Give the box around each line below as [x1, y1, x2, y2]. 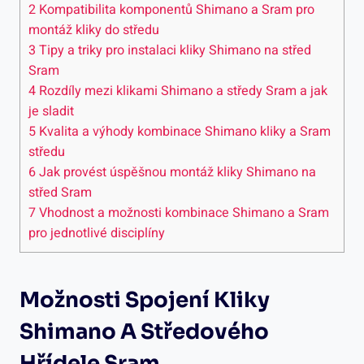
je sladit [28, 101, 74, 121]
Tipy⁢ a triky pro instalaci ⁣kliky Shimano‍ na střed [36, 40, 311, 60]
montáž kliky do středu [28, 19, 159, 40]
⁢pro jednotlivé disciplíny [28, 223, 165, 243]
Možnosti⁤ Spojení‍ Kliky [19, 286, 270, 314]
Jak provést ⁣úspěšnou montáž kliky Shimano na [36, 162, 316, 182]
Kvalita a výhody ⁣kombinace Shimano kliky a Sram [36, 121, 331, 141]
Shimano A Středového [19, 318, 269, 345]
